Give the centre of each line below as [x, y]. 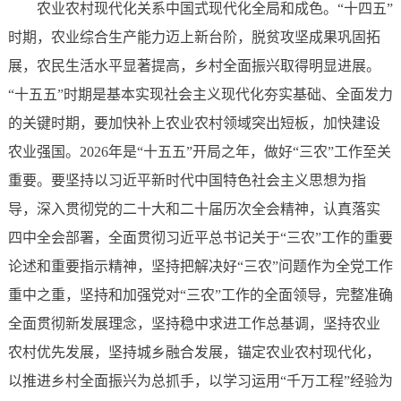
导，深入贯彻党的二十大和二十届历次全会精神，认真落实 [194, 209]
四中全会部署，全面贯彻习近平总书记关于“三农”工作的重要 [200, 238]
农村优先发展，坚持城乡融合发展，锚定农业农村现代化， [194, 353]
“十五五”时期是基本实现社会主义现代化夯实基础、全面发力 [200, 95]
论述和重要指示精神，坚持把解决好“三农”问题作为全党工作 [200, 267]
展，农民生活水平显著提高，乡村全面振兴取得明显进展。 [194, 66]
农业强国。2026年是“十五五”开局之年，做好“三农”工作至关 [199, 152]
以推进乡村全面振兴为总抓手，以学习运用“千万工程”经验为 [200, 381]
